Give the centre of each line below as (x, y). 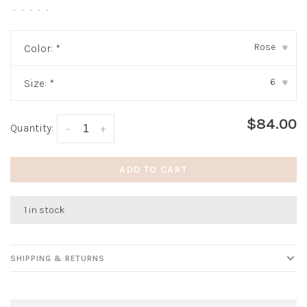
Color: (40, 48)
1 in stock (45, 210)
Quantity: (32, 128)
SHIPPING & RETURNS (58, 259)
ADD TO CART (153, 170)
